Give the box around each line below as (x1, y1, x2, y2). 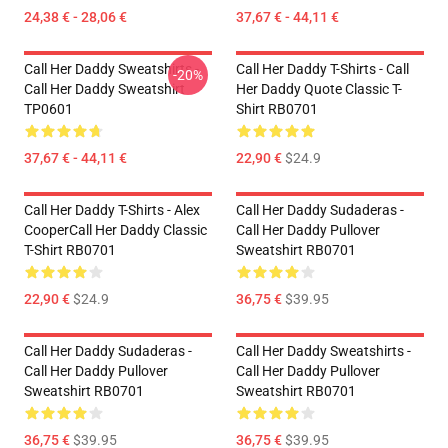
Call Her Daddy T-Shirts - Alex (24, 202, 200, 218)
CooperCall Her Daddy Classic (24, 222, 207, 238)
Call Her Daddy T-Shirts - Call (236, 61, 409, 77)
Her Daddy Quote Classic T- (236, 81, 402, 97)
